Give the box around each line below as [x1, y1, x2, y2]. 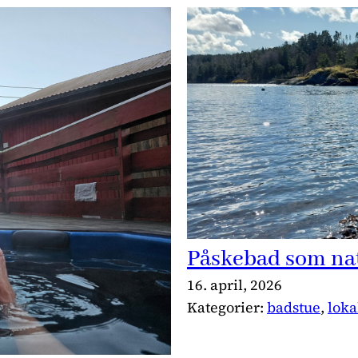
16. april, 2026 [187, 275, 282, 296]
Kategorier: [187, 297, 267, 318]
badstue [267, 297, 320, 318]
